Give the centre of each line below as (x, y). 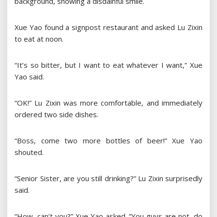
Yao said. (29, 77)
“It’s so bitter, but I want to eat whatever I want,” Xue (108, 65)
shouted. (29, 152)
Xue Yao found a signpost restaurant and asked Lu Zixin (108, 27)
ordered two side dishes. (56, 115)
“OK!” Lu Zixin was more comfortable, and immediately (108, 103)
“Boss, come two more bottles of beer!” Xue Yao (108, 141)
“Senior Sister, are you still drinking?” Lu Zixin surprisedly (108, 178)
